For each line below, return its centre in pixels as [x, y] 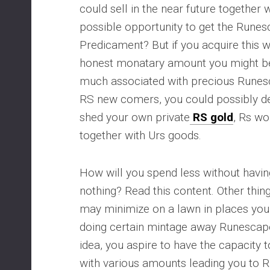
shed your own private [135, 117]
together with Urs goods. [140, 135]
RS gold [212, 117]
